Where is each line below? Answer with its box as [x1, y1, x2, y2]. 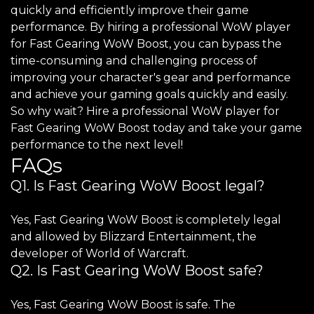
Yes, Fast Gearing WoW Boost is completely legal [11, 213, 281, 226]
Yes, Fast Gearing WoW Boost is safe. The [11, 298, 235, 311]
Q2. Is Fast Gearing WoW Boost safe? [11, 262, 264, 279]
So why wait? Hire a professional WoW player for [11, 104, 280, 118]
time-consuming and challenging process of [11, 54, 257, 67]
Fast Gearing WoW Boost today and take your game [11, 121, 302, 135]
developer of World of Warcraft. [11, 247, 189, 260]
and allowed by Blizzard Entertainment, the [11, 230, 257, 243]
